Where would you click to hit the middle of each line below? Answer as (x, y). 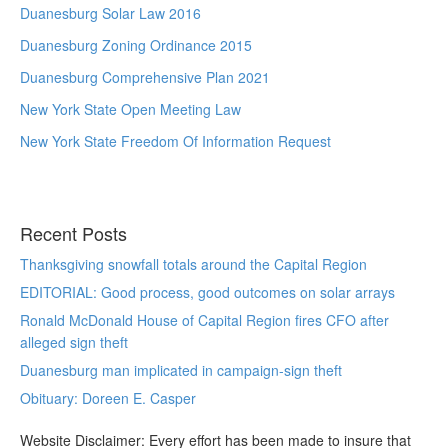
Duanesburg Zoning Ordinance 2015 (136, 45)
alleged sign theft (74, 342)
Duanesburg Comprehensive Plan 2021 (145, 77)
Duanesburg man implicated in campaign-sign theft (181, 370)
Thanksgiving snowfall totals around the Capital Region (193, 264)
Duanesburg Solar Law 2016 (110, 13)
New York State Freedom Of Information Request (175, 141)
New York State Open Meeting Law (130, 109)
